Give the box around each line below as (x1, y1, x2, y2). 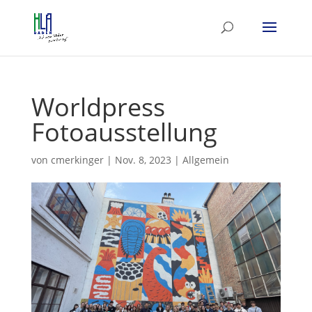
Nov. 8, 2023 (114, 153, 171, 166)
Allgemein (182, 153, 229, 166)
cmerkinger (50, 153, 104, 166)
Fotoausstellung (31, 115, 217, 149)
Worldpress (31, 90, 165, 124)
